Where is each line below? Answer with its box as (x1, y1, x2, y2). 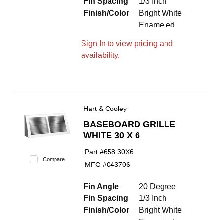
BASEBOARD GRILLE (83, 119, 175, 130)
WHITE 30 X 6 (83, 130, 140, 140)
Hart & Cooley (83, 105, 127, 113)
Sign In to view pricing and (81, 39, 173, 48)
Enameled (139, 21, 175, 29)
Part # (84, 147, 104, 156)
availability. (81, 51, 120, 60)
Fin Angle (83, 182, 119, 191)
